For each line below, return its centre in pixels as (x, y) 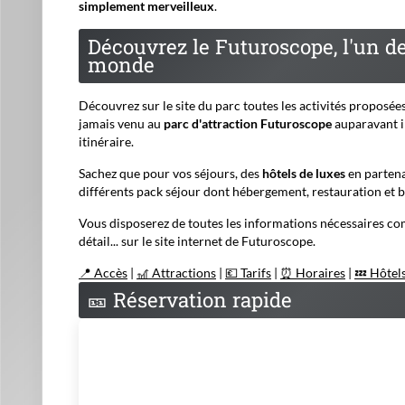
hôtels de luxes (304, 173)
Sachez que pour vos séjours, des (170, 173)
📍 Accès (103, 273)
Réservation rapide (200, 300)
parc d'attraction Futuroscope (248, 123)
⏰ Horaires (313, 273)
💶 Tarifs (248, 273)
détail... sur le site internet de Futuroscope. (197, 241)
